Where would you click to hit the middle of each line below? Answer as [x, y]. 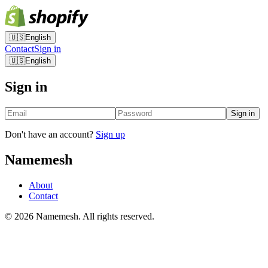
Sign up [110, 134]
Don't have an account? [49, 134]
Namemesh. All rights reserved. [94, 216]
